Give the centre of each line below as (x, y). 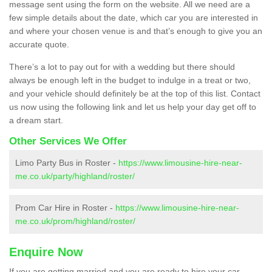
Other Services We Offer (68, 141)
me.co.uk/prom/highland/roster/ (75, 221)
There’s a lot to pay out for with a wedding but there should (122, 66)
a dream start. (36, 120)
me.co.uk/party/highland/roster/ (75, 176)
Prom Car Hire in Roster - (65, 207)
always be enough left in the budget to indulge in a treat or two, (130, 80)
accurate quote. (39, 44)
